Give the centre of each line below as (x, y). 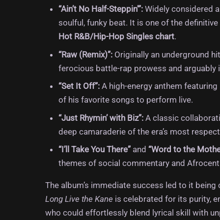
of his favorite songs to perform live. (126, 100)
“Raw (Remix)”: (86, 54)
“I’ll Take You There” (95, 150)
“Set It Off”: (79, 86)
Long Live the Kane (79, 199)
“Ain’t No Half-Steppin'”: (101, 9)
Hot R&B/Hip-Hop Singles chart (117, 37)
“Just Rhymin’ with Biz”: (101, 118)
